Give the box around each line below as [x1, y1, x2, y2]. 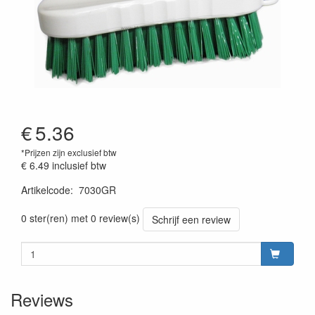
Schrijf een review [152, 212, 231, 226]
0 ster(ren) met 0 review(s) [21, 210, 140, 225]
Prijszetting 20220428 [20, 196, 117, 210]
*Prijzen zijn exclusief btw [21, 146, 117, 158]
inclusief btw [52, 158, 106, 172]
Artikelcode [21, 183, 70, 197]
